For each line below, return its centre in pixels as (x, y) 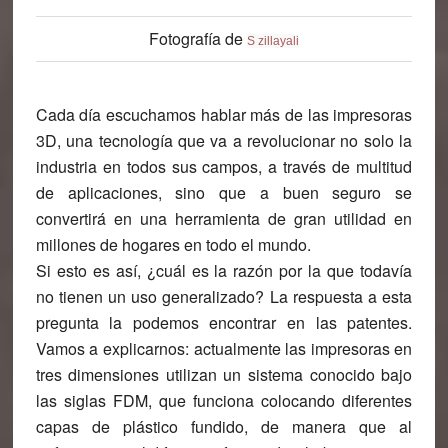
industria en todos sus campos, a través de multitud (224, 166)
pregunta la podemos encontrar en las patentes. (224, 322)
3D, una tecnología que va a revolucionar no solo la (224, 140)
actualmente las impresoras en (303, 348)
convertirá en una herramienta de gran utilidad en (224, 218)
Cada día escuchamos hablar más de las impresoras (224, 114)
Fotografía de (197, 38)
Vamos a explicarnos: (114, 348)
